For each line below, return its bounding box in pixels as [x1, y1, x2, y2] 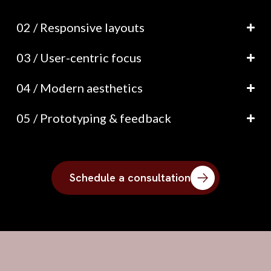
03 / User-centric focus [16, 50, 142, 65]
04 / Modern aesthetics [16, 80, 143, 96]
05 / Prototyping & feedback [16, 111, 171, 126]
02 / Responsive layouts [16, 20, 145, 35]
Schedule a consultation [69, 171, 191, 185]
